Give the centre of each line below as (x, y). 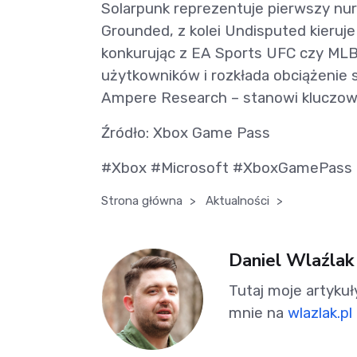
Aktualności (237, 201)
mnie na (258, 312)
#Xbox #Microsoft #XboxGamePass (227, 168)
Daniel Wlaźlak (291, 260)
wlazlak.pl (320, 312)
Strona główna (142, 201)
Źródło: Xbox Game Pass (186, 133)
